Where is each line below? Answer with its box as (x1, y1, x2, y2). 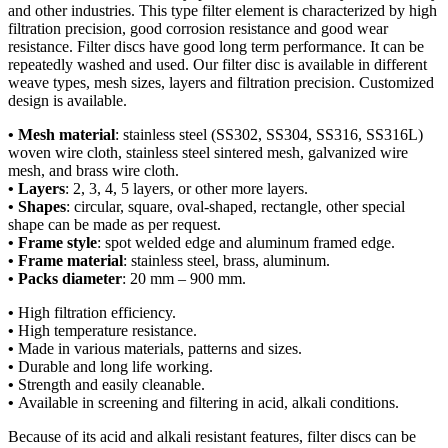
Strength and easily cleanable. (18, 375, 205, 393)
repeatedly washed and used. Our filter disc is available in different (8, 55, 427, 73)
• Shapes (8, 197, 66, 215)
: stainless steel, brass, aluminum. (123, 251, 330, 269)
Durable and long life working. (18, 357, 213, 375)
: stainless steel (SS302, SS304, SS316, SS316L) (115, 125, 423, 143)
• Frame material (8, 251, 123, 269)
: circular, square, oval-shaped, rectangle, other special (66, 197, 405, 215)
